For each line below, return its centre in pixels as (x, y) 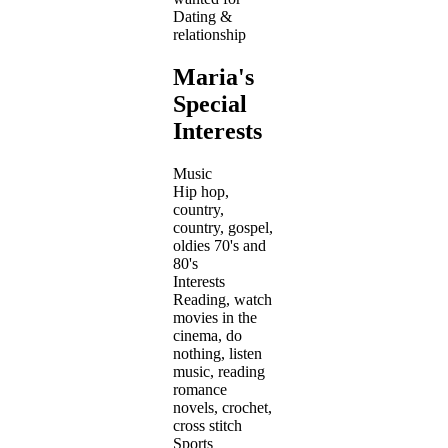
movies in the (215, 317)
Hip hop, (201, 191)
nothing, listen (217, 353)
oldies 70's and (219, 245)
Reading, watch (222, 299)
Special (210, 103)
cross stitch (207, 425)
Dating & (202, 16)
